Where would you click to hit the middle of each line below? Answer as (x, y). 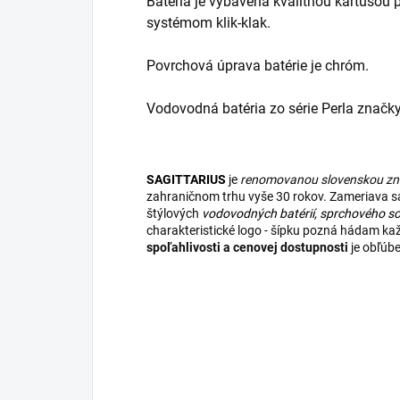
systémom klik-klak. (208, 23)
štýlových (174, 214)
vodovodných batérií (258, 214)
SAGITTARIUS (186, 180)
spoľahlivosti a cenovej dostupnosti (247, 248)
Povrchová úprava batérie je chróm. (258, 66)
